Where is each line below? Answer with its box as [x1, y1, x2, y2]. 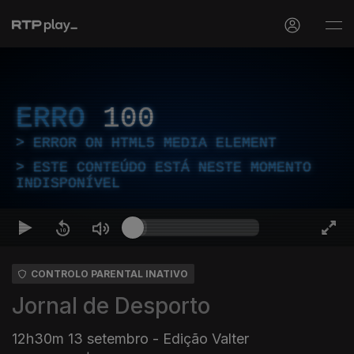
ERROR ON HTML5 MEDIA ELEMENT [33, 135, 277, 151]
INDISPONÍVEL [16, 175, 120, 191]
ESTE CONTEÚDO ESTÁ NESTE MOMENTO [33, 160, 311, 175]
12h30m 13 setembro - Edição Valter [12, 330, 249, 347]
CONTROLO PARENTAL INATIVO [31, 268, 188, 280]
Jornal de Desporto [12, 292, 210, 319]
